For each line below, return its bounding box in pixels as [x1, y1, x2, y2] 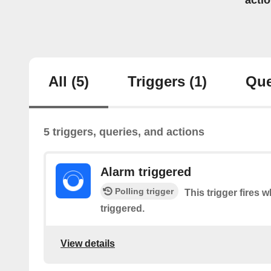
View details [60, 238, 115, 249]
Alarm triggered [100, 165, 191, 179]
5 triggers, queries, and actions [44, 126, 204, 139]
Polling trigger [115, 186, 174, 197]
